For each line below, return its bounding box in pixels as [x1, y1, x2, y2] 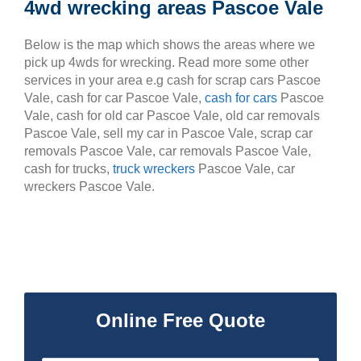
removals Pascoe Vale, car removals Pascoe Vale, [24, 144, 311, 158]
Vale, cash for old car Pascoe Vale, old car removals [24, 109, 320, 122]
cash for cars [205, 91, 277, 105]
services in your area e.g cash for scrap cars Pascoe [24, 73, 321, 87]
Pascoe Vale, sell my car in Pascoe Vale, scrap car [24, 127, 313, 140]
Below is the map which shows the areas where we [24, 38, 315, 52]
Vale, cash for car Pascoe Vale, [24, 91, 205, 105]
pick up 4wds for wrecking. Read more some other [24, 56, 309, 69]
